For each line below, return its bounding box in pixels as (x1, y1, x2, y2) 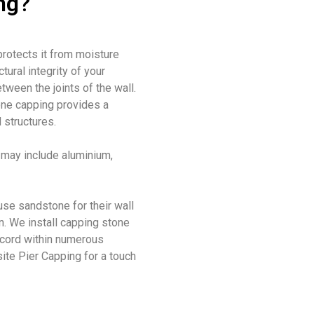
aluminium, (62, 148, 113, 162)
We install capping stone (9, 215, 130, 229)
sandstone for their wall (15, 198, 134, 212)
